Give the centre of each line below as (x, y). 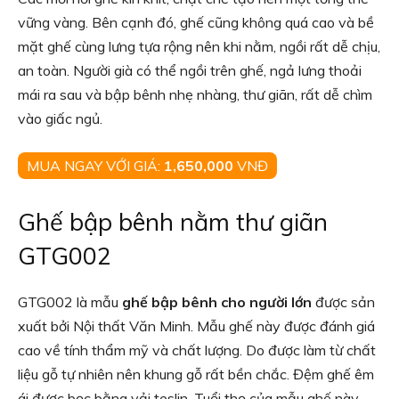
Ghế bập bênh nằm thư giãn (173, 222)
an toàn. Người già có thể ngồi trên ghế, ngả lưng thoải (190, 70)
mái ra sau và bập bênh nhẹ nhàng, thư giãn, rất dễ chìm (195, 94)
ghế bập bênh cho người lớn (217, 302)
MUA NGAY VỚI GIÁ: (95, 166)
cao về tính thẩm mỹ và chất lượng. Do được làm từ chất (197, 350)
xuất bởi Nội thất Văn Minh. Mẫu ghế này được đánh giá (196, 326)
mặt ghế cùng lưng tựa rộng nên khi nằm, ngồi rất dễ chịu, (199, 46)
